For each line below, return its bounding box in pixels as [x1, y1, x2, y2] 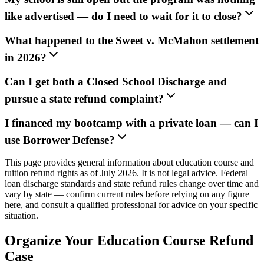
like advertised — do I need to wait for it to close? [5, 10, 242, 23]
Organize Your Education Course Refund [5, 233, 253, 249]
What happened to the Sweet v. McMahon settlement [5, 34, 259, 47]
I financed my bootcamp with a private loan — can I [5, 116, 258, 129]
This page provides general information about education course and [5, 157, 254, 168]
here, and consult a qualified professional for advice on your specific [5, 200, 258, 210]
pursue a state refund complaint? [5, 92, 164, 105]
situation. [5, 210, 38, 221]
